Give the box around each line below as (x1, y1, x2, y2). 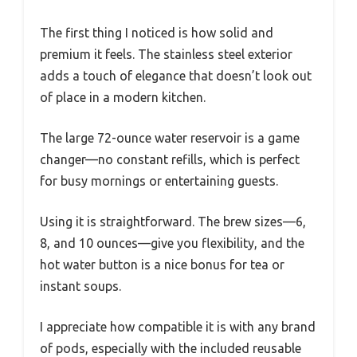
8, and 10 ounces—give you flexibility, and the (40, 236, 304, 251)
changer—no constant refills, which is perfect (40, 152, 300, 167)
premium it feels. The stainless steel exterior (40, 47, 292, 62)
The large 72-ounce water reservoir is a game (40, 131, 300, 146)
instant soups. (40, 279, 121, 294)
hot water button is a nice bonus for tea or (40, 257, 284, 273)
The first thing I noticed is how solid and (40, 25, 273, 41)
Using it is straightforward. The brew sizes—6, (40, 214, 306, 229)
